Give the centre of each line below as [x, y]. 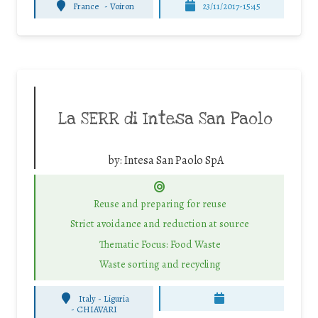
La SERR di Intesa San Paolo [165, 120]
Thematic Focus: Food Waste [160, 244]
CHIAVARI [97, 309]
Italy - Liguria [104, 298]
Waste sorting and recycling [160, 264]
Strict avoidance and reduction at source [160, 224]
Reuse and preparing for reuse [160, 203]
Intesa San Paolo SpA [174, 161]
